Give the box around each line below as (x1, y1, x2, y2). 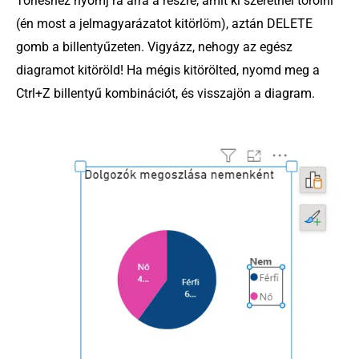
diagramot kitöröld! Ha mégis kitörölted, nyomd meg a (16, 63, 320, 79)
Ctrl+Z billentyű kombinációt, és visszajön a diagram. (16, 86, 315, 102)
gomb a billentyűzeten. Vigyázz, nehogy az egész (16, 39, 292, 55)
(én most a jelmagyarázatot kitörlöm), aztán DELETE (16, 16, 313, 32)
